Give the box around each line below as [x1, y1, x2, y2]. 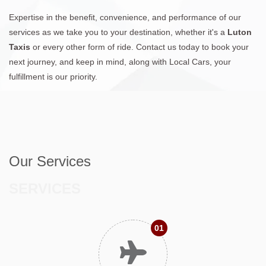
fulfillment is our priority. [9, 71, 97, 81]
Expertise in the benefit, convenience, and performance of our [9, 12, 241, 22]
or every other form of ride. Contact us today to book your [33, 42, 249, 52]
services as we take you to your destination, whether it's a [9, 27, 227, 37]
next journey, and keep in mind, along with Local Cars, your [9, 56, 231, 66]
